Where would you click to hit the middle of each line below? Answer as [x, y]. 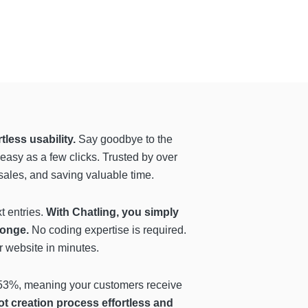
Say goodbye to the [125, 140]
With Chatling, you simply [112, 212]
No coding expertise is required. [109, 230]
